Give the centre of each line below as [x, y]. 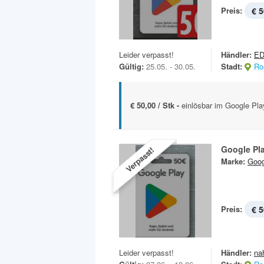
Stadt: [232, 66]
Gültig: [131, 66]
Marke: [233, 161]
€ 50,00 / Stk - [156, 105]
